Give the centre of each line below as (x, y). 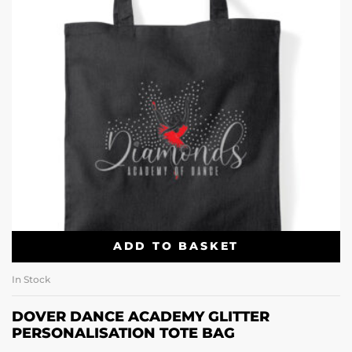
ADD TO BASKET (176, 246)
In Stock (31, 279)
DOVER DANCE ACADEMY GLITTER (141, 316)
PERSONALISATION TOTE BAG (123, 333)
